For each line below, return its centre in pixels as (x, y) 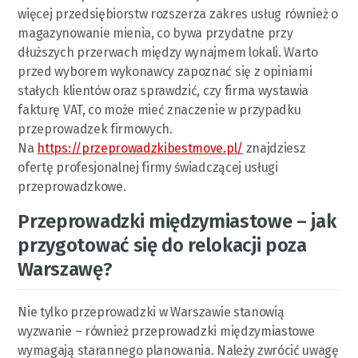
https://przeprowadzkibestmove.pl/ (140, 148)
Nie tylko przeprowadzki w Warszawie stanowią (151, 312)
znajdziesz (274, 148)
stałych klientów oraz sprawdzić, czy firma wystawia (163, 90)
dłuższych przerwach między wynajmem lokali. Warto (168, 52)
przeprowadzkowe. (73, 186)
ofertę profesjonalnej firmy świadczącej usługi (148, 167)
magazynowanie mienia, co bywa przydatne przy (155, 33)
